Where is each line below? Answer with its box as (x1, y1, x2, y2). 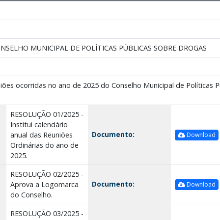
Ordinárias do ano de (10, 140, 79, 150)
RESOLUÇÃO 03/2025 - (10, 208, 83, 218)
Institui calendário (10, 119, 68, 129)
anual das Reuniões (10, 130, 73, 139)
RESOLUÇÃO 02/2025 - (10, 169, 83, 179)
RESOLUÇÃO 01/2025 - (10, 109, 83, 119)
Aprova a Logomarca (10, 179, 79, 189)
